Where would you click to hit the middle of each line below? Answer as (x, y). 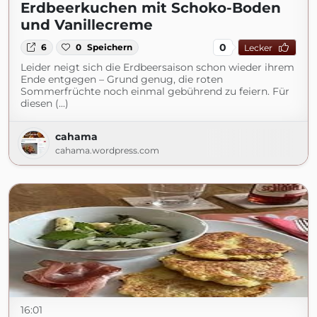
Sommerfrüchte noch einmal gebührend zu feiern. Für (155, 91)
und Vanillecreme (87, 25)
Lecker (258, 47)
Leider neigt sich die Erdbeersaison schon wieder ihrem (157, 67)
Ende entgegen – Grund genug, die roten (122, 79)
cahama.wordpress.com (107, 150)
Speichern (110, 47)
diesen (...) (45, 103)
